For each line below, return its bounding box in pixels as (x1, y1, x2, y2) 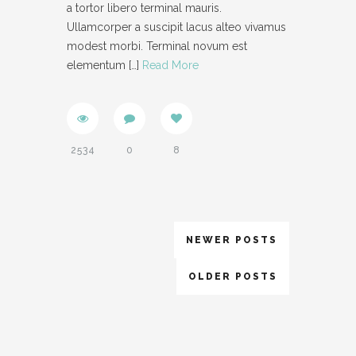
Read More (142, 59, 199, 72)
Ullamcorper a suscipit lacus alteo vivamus (67, 21, 286, 34)
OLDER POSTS (188, 271, 277, 283)
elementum (67, 59, 126, 72)
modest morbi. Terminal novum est (67, 40, 247, 53)
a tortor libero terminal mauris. (67, 2, 222, 15)
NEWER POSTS (186, 234, 277, 246)
